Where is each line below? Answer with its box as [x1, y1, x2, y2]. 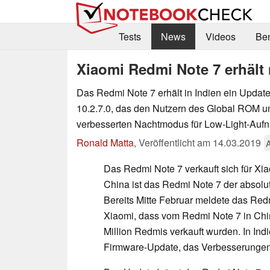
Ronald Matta [77, 135, 134, 149]
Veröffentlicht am [139, 135, 213, 149]
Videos [205, 30, 236, 44]
